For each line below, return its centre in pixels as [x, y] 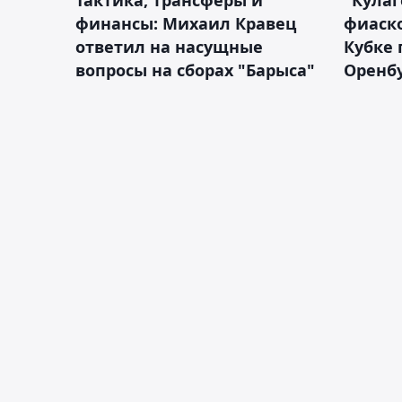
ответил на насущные [169, 46]
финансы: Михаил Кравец [186, 23]
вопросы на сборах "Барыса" [195, 70]
